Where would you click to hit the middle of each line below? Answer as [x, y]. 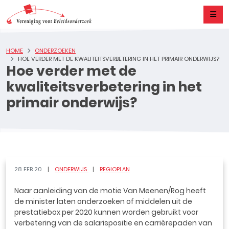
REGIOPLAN [115, 169]
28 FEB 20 [29, 169]
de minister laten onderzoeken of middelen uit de [103, 201]
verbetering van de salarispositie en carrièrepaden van [113, 223]
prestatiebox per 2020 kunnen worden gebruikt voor [106, 212]
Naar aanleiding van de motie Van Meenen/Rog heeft [110, 191]
